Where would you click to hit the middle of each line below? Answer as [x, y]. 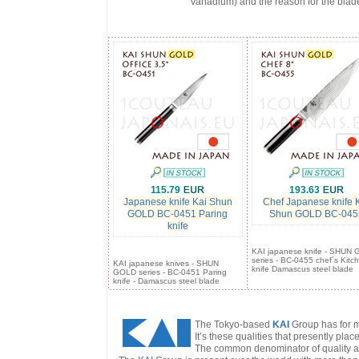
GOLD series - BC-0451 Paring [169, 272]
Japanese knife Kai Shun [177, 202]
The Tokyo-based [233, 325]
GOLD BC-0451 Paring [177, 214]
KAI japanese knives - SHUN [165, 263]
